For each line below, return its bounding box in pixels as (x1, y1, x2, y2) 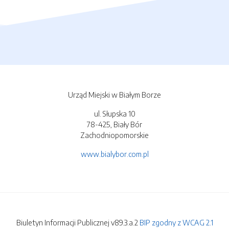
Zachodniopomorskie (80, 130, 149, 140)
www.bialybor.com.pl (80, 149, 149, 159)
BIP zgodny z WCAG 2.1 (139, 218, 213, 227)
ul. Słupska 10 (94, 109, 135, 119)
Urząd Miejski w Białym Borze (68, 90, 161, 100)
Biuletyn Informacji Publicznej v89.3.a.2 (16, 218, 140, 227)
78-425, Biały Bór (87, 120, 142, 129)
